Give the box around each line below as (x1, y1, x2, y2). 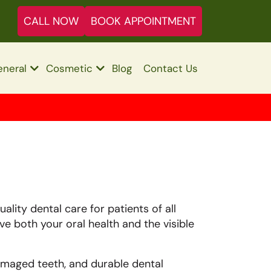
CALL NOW (24, 14, 79, 28)
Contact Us (143, 62, 198, 75)
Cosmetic (46, 62, 93, 75)
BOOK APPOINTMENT (91, 14, 196, 28)
